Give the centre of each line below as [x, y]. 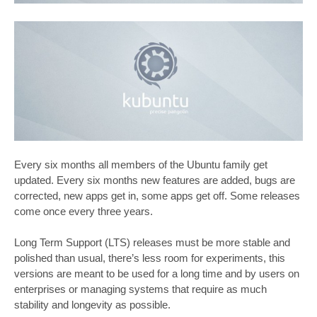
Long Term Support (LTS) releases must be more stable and [152, 243]
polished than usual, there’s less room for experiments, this [150, 258]
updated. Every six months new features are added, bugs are [155, 180]
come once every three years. [83, 211]
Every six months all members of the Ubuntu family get [141, 164]
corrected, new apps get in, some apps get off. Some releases [157, 195]
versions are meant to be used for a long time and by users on [157, 274]
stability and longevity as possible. [92, 305]
